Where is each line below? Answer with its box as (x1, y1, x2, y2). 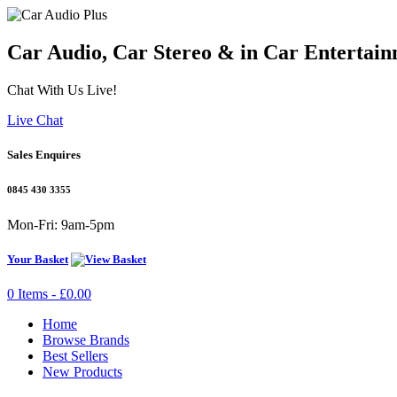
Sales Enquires (7, 147, 81, 161)
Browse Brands (43, 332, 129, 348)
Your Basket (7, 253, 68, 267)
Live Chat (7, 112, 63, 128)
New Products (43, 364, 122, 380)
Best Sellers (43, 348, 108, 364)
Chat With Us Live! (7, 82, 117, 97)
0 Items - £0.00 (7, 286, 91, 302)
